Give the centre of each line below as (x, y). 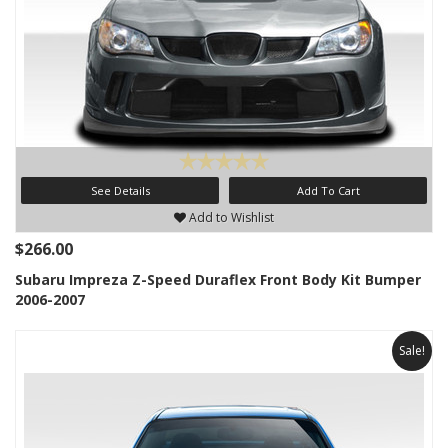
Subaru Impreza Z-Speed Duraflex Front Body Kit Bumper (218, 279)
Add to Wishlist (230, 217)
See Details (120, 190)
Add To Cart (328, 190)
